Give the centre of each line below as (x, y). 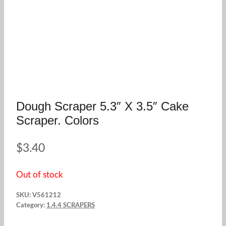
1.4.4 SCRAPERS (71, 205)
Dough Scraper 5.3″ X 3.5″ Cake (102, 106)
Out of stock (40, 175)
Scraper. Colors (58, 121)
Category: (31, 205)
